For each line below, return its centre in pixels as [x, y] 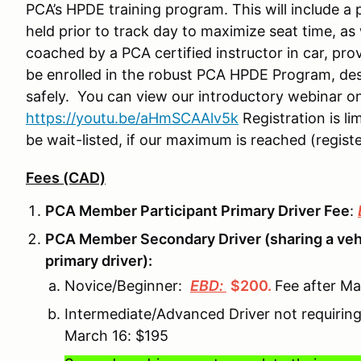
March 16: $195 [120, 336]
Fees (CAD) [66, 178]
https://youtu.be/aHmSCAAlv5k [132, 118]
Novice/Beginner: [127, 286]
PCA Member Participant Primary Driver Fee [197, 211]
